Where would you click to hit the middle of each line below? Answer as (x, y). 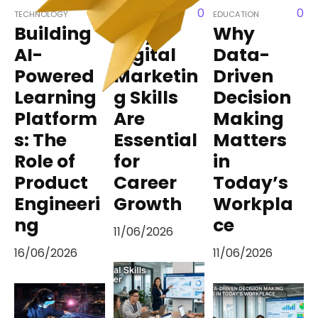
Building (53, 34)
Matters (250, 141)
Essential (156, 141)
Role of (45, 162)
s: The (41, 141)
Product (51, 183)
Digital (145, 55)
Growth (148, 204)
